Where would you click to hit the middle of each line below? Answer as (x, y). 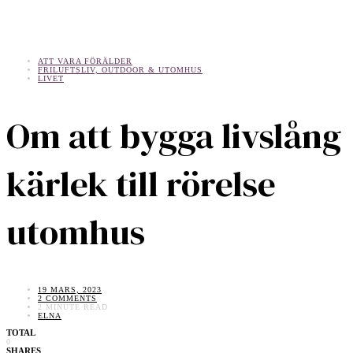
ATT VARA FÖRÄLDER (85, 61)
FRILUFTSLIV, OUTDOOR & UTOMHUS (120, 70)
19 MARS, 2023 (70, 290)
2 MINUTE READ (73, 307)
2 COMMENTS (67, 299)
